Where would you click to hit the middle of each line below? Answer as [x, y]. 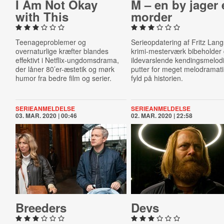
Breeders [41, 207]
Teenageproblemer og [50, 42]
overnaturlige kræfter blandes [62, 51]
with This [42, 16]
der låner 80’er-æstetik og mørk [65, 69]
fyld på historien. [157, 78]
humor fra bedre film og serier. [63, 78]
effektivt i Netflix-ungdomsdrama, [67, 60]
